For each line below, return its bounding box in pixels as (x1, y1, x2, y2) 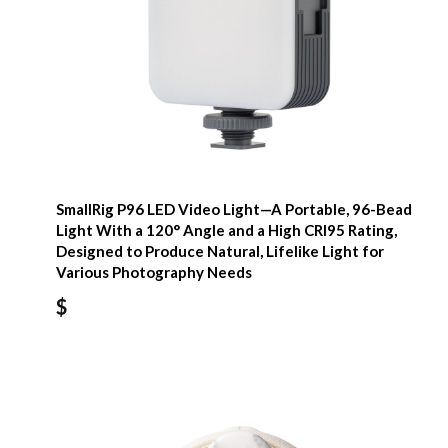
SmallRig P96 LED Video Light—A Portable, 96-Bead (56, 200, 412, 219)
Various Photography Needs (56, 263, 252, 282)
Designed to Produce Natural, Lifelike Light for (56, 242, 384, 261)
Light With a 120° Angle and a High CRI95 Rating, (56, 221, 397, 240)
